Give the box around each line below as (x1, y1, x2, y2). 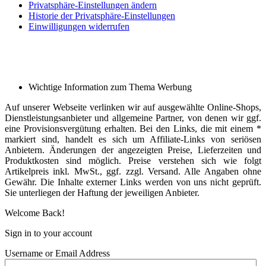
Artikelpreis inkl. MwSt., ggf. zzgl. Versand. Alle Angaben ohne (5, 166, 261, 177)
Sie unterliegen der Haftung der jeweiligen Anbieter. (5, 188, 199, 198)
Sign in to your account (5, 228, 92, 239)
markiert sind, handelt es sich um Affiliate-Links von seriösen (5, 134, 261, 145)
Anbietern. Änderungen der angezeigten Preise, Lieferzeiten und (5, 145, 261, 156)
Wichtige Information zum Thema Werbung (28, 82, 192, 93)
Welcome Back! (5, 208, 65, 218)
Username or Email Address (5, 248, 110, 259)
